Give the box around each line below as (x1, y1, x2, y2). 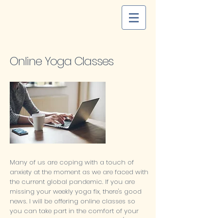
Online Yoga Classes (10, 53, 114, 69)
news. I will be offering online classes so (10, 197, 135, 206)
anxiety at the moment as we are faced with (10, 167, 148, 177)
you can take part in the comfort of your (10, 206, 139, 216)
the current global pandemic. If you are (10, 177, 135, 186)
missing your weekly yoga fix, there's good (10, 187, 142, 196)
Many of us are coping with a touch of (10, 158, 134, 167)
